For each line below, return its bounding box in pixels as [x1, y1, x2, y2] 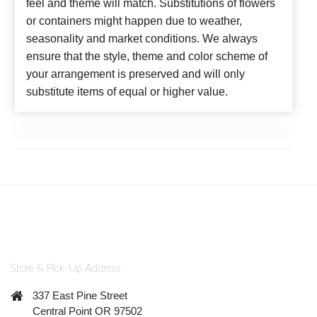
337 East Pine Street [33, 289, 127, 301]
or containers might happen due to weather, [26, 14, 242, 27]
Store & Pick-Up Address [11, 263, 120, 275]
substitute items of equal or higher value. [26, 85, 228, 98]
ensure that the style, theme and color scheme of [26, 50, 267, 62]
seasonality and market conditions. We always [26, 32, 258, 45]
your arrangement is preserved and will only [26, 67, 245, 80]
